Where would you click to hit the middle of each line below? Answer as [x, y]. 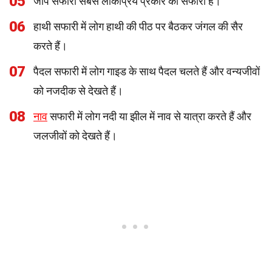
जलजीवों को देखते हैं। [75, 136]
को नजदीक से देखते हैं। [78, 91]
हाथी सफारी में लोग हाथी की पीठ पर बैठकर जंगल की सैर [138, 26]
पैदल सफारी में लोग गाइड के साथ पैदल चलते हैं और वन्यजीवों [147, 71]
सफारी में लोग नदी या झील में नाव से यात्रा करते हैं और [149, 116]
